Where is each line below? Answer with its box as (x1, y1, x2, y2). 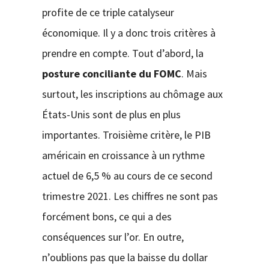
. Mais (181, 66, 207, 80)
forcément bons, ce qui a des (41, 209, 172, 223)
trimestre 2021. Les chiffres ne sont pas (41, 189, 218, 203)
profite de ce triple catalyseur (41, 5, 174, 19)
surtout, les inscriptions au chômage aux (41, 86, 223, 101)
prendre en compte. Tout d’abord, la (41, 46, 204, 60)
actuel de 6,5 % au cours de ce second (41, 168, 213, 183)
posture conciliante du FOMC (41, 66, 181, 80)
